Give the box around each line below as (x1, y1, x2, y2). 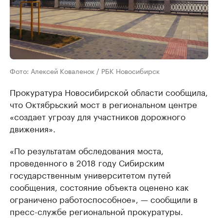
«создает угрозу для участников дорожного (10, 109, 185, 123)
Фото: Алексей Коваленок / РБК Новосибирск (10, 65, 160, 76)
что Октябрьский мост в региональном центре (10, 97, 197, 110)
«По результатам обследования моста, (10, 144, 163, 157)
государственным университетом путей (10, 168, 171, 181)
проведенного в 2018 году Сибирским (10, 156, 164, 169)
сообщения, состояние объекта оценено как (10, 180, 189, 193)
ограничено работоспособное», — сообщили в (10, 192, 198, 205)
